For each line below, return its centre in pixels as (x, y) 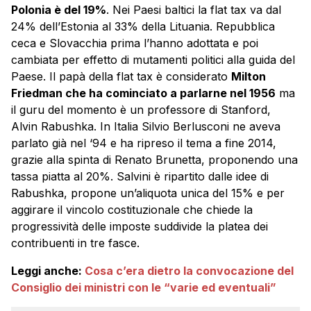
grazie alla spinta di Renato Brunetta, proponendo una (154, 160)
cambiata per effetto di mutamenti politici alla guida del (153, 60)
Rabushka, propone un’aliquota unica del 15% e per (148, 193)
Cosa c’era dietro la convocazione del (189, 271)
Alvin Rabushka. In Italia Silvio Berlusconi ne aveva (146, 127)
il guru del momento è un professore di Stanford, (141, 110)
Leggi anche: (48, 271)
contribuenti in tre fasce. (75, 243)
